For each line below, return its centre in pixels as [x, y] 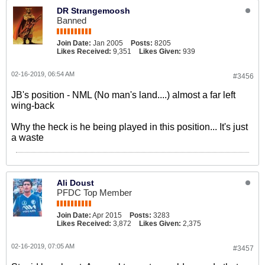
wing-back [33, 106]
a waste [28, 138]
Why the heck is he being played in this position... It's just [130, 127]
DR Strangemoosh [93, 11]
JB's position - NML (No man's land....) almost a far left [123, 95]
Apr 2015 [107, 215]
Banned [72, 20]
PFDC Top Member [94, 193]
